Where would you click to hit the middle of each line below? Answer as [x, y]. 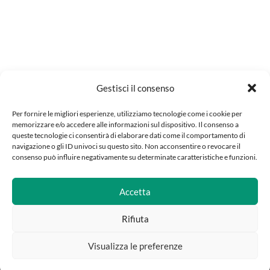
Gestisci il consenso [135, 88]
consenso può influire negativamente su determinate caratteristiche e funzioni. [135, 157]
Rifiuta [135, 218]
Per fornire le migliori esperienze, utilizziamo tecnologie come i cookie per [127, 114]
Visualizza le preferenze [135, 246]
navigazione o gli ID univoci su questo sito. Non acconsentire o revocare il [126, 146]
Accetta [135, 191]
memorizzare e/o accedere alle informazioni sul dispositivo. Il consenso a [125, 124]
